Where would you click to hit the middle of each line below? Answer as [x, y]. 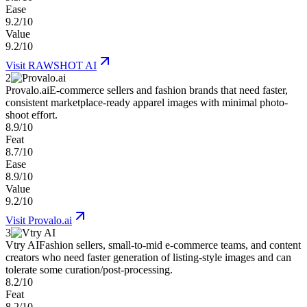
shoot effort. [32, 115]
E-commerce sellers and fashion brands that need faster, [169, 90]
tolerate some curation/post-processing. [89, 270]
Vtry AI [22, 245]
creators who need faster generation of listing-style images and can [148, 258]
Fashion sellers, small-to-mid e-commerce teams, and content [170, 245]
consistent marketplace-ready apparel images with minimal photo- [147, 103]
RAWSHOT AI [62, 66]
